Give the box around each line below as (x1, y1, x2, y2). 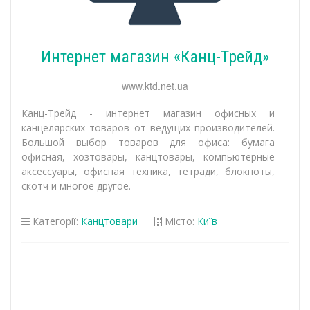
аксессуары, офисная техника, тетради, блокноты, (21, 165, 275, 178)
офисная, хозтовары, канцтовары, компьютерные (21, 150, 275, 163)
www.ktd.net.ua (122, 79, 188, 93)
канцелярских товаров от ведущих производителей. (21, 121, 275, 134)
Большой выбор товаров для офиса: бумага (21, 136, 275, 149)
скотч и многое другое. (21, 179, 131, 192)
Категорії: (30, 215, 81, 228)
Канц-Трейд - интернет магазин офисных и (21, 107, 275, 120)
